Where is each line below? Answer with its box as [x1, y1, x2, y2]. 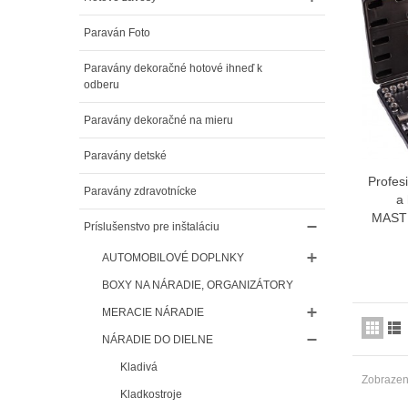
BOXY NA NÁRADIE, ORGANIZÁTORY [102, 278, 293, 291]
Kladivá [120, 360, 158, 373]
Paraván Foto [84, 25, 150, 39]
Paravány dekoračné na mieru [84, 113, 233, 127]
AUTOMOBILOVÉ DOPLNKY [102, 250, 244, 264]
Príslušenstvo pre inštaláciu [84, 219, 219, 233]
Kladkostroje [120, 387, 182, 401]
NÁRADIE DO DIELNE [102, 332, 213, 346]
